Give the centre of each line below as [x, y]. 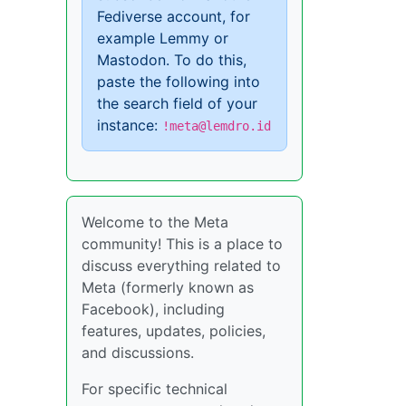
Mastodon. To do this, [172, 60]
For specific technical [155, 389]
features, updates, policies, [174, 331]
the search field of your [177, 103]
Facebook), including [153, 309]
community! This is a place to [182, 244]
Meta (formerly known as [168, 287]
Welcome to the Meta [155, 222]
